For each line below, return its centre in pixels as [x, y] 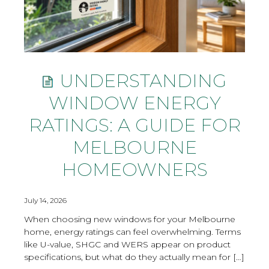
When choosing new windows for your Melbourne [130, 219]
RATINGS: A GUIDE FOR [134, 125]
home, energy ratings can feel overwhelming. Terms [132, 232]
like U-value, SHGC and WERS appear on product [127, 245]
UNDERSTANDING [141, 81]
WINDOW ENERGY [134, 103]
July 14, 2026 [45, 201]
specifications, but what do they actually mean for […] [134, 257]
